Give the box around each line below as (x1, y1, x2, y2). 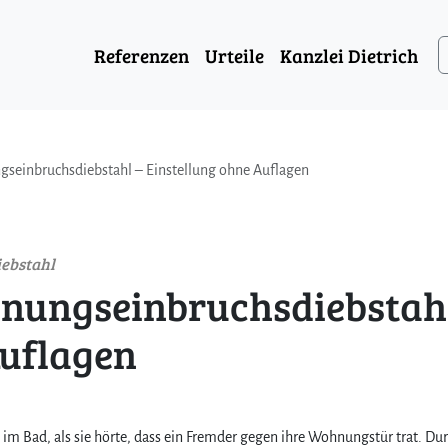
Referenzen (94, 41, 189, 68)
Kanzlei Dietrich (280, 41, 418, 68)
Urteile (205, 41, 264, 68)
